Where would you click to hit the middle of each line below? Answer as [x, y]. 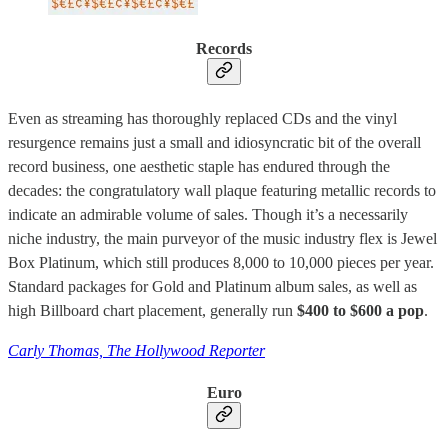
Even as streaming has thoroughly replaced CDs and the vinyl [202, 118]
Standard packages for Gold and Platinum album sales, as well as [212, 286]
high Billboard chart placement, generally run [152, 310]
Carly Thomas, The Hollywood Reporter [136, 350]
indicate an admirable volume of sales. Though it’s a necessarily [208, 214]
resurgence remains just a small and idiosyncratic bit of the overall [214, 142]
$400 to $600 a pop [360, 310]
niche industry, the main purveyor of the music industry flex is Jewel [222, 238]
